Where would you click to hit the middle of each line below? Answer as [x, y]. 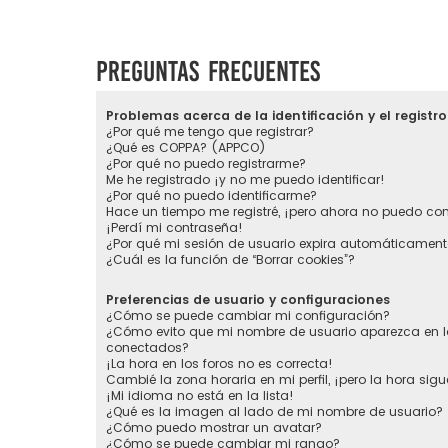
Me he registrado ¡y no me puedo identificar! [245, 180]
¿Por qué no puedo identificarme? [211, 196]
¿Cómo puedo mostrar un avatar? [214, 428]
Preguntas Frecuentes [208, 71]
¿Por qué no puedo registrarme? [206, 164]
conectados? [147, 348]
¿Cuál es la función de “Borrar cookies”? [230, 260]
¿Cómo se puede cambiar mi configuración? [248, 316]
